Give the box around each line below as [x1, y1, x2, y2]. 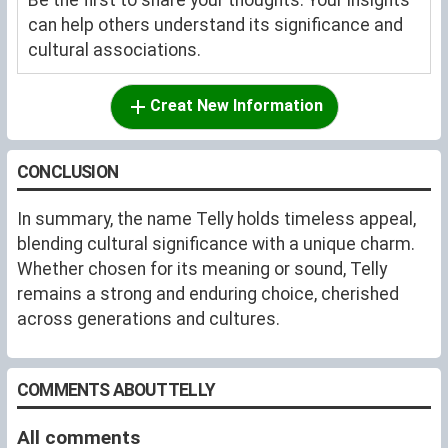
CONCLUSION [17, 161, 118, 182]
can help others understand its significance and [28, 14, 403, 35]
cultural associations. [28, 39, 201, 60]
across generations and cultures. [17, 308, 280, 329]
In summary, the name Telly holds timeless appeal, [17, 208, 416, 229]
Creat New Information [149, 95, 323, 115]
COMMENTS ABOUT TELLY [17, 379, 215, 400]
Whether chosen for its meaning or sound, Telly [17, 258, 387, 279]
